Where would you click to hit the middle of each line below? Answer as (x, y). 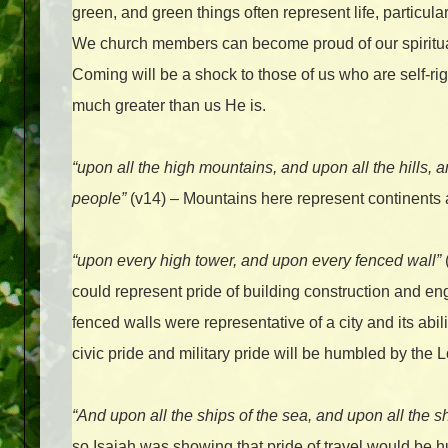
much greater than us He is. (169, 106)
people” (99, 199)
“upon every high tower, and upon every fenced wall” (256, 261)
